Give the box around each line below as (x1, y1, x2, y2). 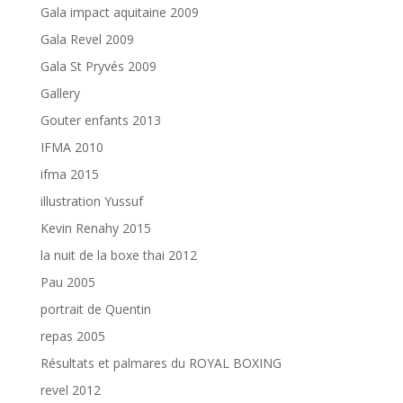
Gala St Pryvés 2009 (40, 57, 157, 75)
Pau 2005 (40, 273, 95, 291)
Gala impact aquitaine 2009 (40, 3, 199, 21)
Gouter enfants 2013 (40, 111, 161, 129)
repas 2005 (40, 327, 105, 345)
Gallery (40, 84, 80, 102)
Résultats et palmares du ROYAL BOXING (40, 354, 282, 372)
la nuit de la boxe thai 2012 (40, 246, 197, 264)
